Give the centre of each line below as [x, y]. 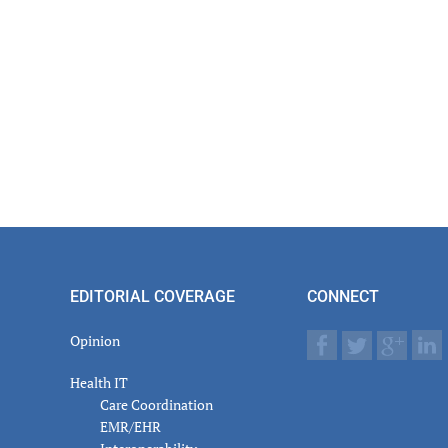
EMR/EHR [130, 427]
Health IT [98, 383]
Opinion [94, 341]
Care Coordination [156, 405]
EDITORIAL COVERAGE [152, 297]
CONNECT [343, 297]
